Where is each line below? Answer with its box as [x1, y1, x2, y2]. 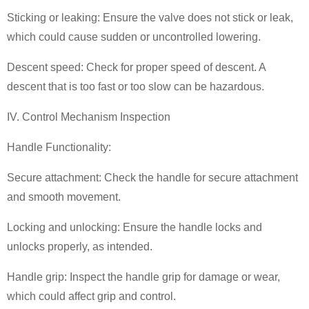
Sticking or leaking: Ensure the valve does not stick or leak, [7, 11, 293, 23]
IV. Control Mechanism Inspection [7, 110, 170, 123]
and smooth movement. [7, 190, 121, 203]
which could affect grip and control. [7, 290, 176, 302]
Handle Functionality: [7, 141, 111, 153]
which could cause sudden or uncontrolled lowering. [7, 30, 261, 43]
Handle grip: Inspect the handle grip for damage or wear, [7, 270, 280, 283]
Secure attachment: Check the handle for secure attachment [7, 171, 298, 183]
